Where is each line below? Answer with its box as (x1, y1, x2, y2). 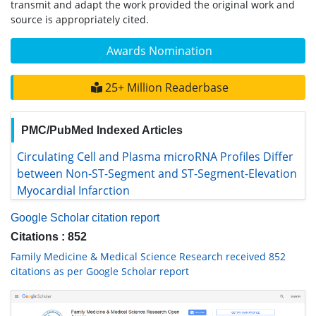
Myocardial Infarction (17, 178, 118, 192)
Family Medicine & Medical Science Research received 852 (11, 243, 286, 257)
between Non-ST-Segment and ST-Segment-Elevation (17, 164, 267, 177)
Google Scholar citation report (11, 205, 159, 217)
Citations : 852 (11, 224, 87, 236)
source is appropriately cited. (11, 13, 149, 26)
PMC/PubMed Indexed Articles (20, 124, 183, 136)
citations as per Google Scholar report (11, 258, 189, 272)
